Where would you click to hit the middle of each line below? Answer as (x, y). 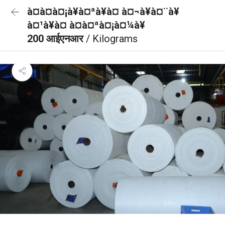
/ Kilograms (112, 39)
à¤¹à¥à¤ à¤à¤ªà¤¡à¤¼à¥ (86, 25)
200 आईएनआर (57, 39)
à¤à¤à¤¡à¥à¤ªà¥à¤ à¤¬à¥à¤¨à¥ (103, 12)
